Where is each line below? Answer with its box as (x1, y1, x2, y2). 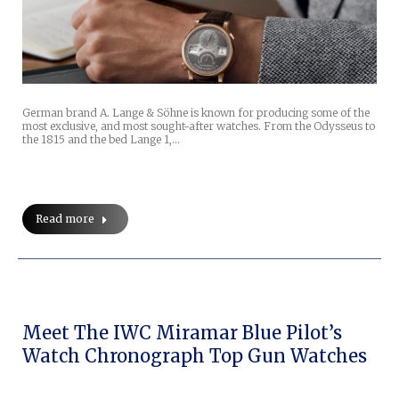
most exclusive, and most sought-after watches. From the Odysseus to (22, 118, 375, 133)
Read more (36, 211, 94, 225)
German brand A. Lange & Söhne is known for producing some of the (22, 105, 370, 119)
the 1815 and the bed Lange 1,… (22, 132, 180, 146)
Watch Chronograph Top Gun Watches (22, 344, 367, 367)
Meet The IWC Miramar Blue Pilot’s (22, 321, 342, 344)
